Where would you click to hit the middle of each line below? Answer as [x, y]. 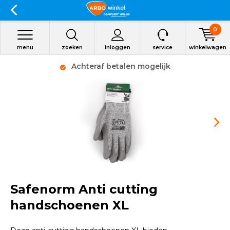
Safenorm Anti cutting [84, 189]
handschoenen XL [70, 205]
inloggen [117, 47]
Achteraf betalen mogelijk [120, 66]
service [162, 47]
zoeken [72, 47]
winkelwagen [208, 47]
